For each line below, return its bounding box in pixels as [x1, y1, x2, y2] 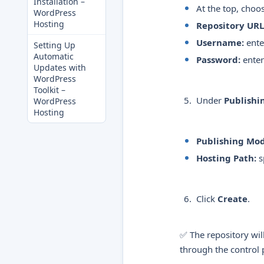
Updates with [34, 62, 86, 73]
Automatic [34, 51, 74, 62]
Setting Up [34, 39, 75, 51]
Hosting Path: [196, 152, 256, 164]
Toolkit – [34, 84, 65, 95]
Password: [196, 54, 240, 65]
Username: [196, 37, 244, 48]
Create [217, 193, 247, 204]
